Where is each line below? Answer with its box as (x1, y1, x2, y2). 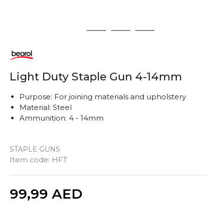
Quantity (75, 183, 97, 189)
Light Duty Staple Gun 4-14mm (10, 70, 182, 83)
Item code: (10, 155, 52, 164)
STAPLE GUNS (10, 145, 60, 154)
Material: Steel (19, 103, 72, 112)
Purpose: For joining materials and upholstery (19, 92, 186, 101)
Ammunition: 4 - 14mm (19, 113, 104, 123)
